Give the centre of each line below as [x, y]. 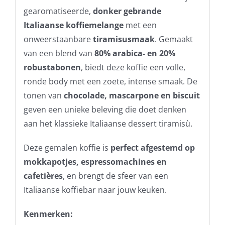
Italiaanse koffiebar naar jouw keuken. [95, 190]
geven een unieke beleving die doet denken [105, 109]
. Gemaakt [174, 39]
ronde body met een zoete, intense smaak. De [110, 81]
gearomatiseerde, [58, 11]
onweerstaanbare [58, 39]
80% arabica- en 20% [135, 53]
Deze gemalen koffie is [67, 147]
